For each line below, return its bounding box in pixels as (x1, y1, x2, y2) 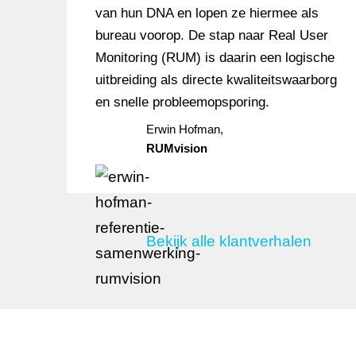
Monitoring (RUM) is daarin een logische (95, 50, 335, 65)
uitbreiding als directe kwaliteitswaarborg (95, 72, 337, 87)
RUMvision (145, 141, 207, 155)
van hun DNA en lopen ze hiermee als (95, 6, 319, 21)
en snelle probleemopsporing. (95, 95, 269, 110)
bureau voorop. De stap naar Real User (95, 28, 328, 43)
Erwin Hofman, (145, 122, 223, 136)
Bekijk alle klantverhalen (145, 233, 311, 250)
